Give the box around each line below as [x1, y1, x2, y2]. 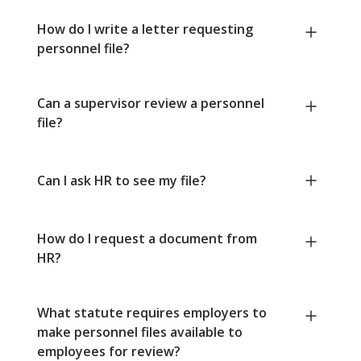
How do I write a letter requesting [37, 19, 253, 38]
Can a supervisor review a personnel [37, 93, 264, 112]
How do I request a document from [37, 229, 257, 247]
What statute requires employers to [37, 303, 267, 322]
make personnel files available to [37, 322, 243, 341]
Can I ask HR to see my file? [37, 171, 206, 189]
